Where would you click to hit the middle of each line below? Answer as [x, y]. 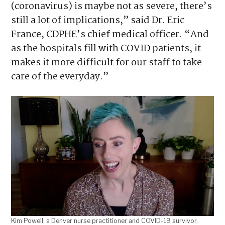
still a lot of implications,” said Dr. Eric [98, 20]
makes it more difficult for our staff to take [107, 63]
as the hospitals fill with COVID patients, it [106, 48]
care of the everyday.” [60, 77]
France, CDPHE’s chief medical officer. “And [110, 34]
